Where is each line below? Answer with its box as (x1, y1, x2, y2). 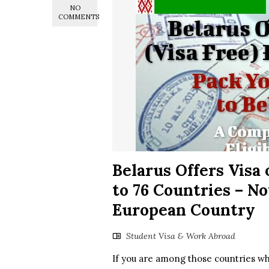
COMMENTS (58, 13, 99, 22)
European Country (112, 200, 255, 220)
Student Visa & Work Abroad (126, 231, 235, 242)
